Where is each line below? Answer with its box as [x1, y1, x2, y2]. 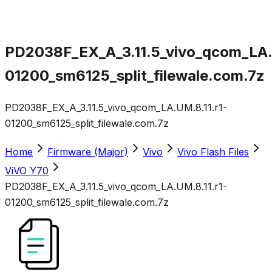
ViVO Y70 [5, 164, 49, 177]
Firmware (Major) [47, 145, 128, 158]
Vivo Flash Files [177, 145, 249, 158]
